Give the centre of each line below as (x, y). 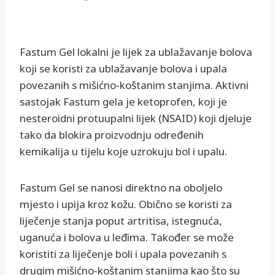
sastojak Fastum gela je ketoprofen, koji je (123, 102)
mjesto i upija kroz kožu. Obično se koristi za (126, 204)
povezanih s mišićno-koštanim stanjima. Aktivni (134, 85)
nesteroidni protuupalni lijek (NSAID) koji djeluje (136, 118)
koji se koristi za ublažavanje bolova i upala (123, 69)
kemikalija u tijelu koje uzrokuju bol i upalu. (123, 152)
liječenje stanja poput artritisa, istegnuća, (121, 221)
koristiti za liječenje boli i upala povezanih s (123, 254)
